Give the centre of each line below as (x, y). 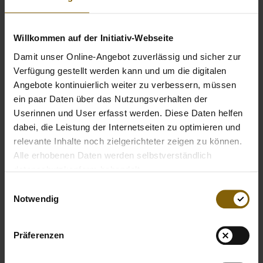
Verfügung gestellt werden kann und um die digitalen (120, 70)
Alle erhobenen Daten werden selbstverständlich (112, 155)
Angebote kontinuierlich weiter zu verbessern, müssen (125, 85)
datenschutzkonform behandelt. (78, 169)
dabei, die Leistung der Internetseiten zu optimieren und (127, 127)
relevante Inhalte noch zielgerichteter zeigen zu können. (128, 141)
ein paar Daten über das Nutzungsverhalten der (111, 99)
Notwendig (36, 199)
